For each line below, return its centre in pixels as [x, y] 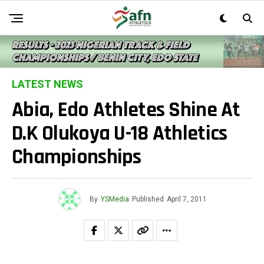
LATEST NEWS [47, 84]
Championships [77, 157]
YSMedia [115, 199]
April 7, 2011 [187, 199]
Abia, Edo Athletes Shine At [126, 110]
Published [148, 199]
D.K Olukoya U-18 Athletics [120, 134]
